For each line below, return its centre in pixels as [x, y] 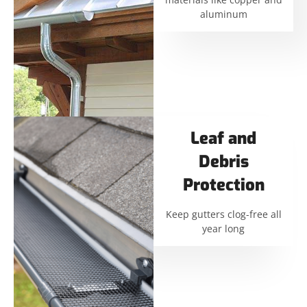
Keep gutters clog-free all [223, 214]
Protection [223, 185]
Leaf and [223, 139]
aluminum [223, 14]
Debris [223, 162]
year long [223, 229]
